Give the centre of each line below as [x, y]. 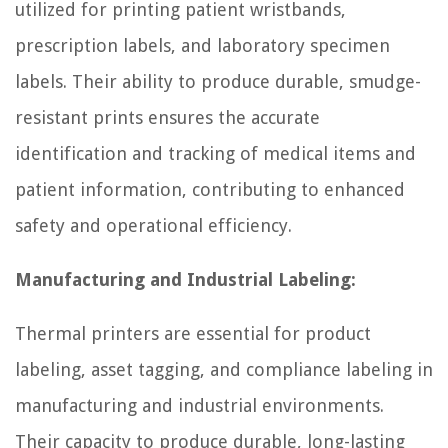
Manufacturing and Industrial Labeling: [185, 279]
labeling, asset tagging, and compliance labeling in [224, 369]
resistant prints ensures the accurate [167, 117]
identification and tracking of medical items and [215, 153]
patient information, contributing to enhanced [210, 189]
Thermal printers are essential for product [193, 333]
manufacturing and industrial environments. [199, 405]
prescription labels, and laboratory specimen [202, 45]
